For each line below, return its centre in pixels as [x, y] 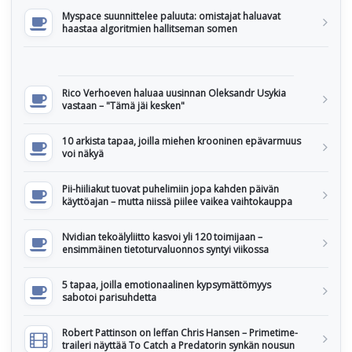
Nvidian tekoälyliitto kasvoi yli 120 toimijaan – [162, 237]
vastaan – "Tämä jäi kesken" [123, 106]
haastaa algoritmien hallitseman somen [150, 29]
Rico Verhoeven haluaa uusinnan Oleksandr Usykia [174, 93]
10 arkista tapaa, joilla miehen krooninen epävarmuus [181, 141]
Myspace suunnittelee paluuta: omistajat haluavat [171, 16]
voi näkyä [83, 154]
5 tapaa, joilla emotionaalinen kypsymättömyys [167, 285]
